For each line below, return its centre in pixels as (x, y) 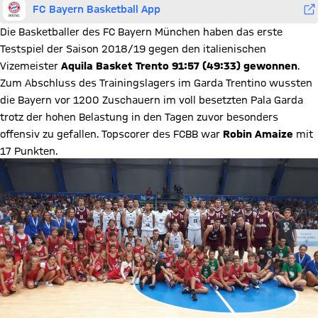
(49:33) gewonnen (250, 66)
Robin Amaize (258, 134)
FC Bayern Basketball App (97, 9)
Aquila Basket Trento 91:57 (130, 66)
